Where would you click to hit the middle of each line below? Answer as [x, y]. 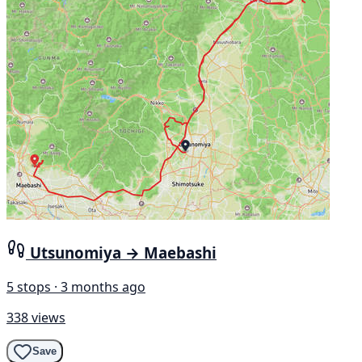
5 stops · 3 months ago [76, 286]
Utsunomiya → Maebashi [123, 253]
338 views [36, 317]
